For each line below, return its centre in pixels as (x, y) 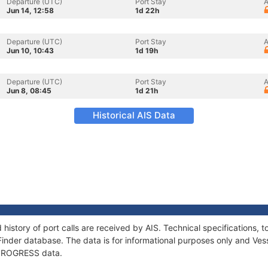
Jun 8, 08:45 (29, 91)
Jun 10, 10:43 (30, 51)
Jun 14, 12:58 (30, 10)
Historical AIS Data (134, 115)
